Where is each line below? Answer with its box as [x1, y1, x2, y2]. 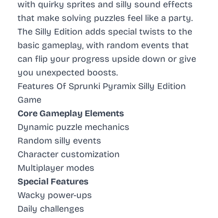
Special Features [18, 176, 89, 187]
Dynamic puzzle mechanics [18, 122, 129, 133]
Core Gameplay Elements [18, 108, 124, 119]
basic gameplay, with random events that [18, 40, 189, 51]
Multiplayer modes [18, 163, 94, 174]
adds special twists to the [83, 26, 192, 37]
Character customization [18, 149, 120, 160]
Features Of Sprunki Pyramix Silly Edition [18, 81, 186, 92]
